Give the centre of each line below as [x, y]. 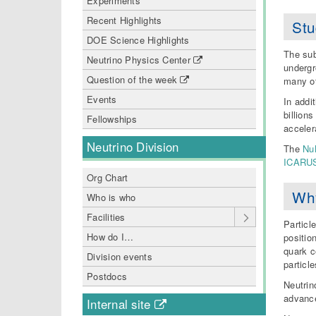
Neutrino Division [133, 147]
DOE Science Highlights [138, 40]
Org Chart [108, 177]
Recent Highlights [124, 20]
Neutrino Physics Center [140, 60]
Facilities [106, 217]
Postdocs [107, 276]
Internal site [121, 304]
